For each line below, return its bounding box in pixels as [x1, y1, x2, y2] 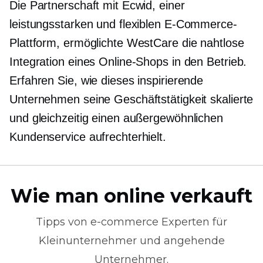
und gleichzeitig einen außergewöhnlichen [9, 112, 223, 124]
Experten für [159, 215, 227, 228]
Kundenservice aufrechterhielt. [9, 130, 166, 143]
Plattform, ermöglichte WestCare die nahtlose [9, 36, 244, 49]
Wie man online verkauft [11, 184, 252, 207]
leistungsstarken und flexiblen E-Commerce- [9, 18, 237, 31]
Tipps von [36, 215, 90, 228]
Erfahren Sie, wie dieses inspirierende [9, 74, 204, 87]
